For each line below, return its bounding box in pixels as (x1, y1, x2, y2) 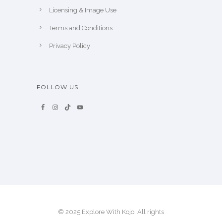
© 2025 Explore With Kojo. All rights (58, 208, 164, 216)
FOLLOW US (37, 83, 78, 91)
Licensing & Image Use (49, 6, 116, 14)
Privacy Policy (49, 42, 90, 50)
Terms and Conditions (49, 24, 114, 32)
